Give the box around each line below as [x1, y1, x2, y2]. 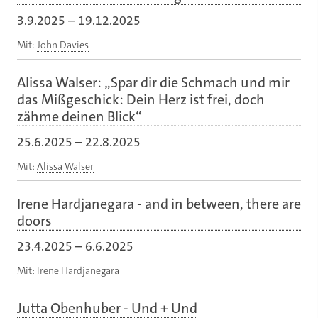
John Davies [37, 38, 89, 51]
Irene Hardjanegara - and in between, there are [17, 194, 301, 213]
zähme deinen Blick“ [17, 106, 142, 126]
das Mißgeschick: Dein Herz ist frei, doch [17, 89, 265, 109]
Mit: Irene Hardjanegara [17, 263, 119, 277]
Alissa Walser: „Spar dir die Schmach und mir [17, 72, 290, 92]
